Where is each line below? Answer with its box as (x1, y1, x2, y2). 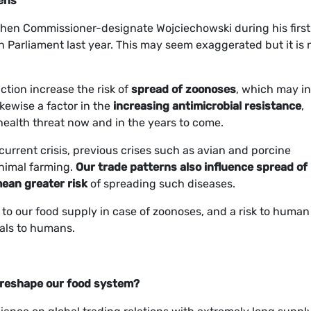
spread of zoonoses (131, 83, 236, 96)
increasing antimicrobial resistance (113, 99, 301, 113)
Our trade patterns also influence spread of (76, 160, 308, 174)
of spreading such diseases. (90, 177, 235, 191)
